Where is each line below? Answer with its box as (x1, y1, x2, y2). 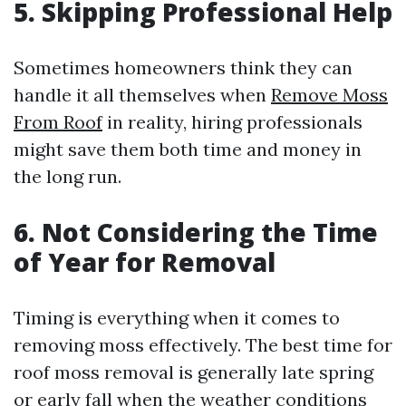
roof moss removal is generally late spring (14, 361, 373, 383)
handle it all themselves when (14, 83, 271, 106)
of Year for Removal (14, 245, 275, 279)
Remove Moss (271, 83, 388, 106)
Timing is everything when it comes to (14, 306, 340, 329)
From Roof (14, 111, 102, 133)
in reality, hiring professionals (102, 111, 362, 133)
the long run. (14, 165, 121, 188)
